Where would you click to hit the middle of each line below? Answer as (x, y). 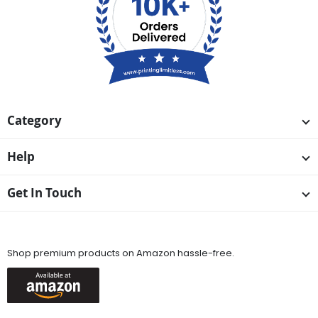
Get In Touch (44, 192)
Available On (38, 234)
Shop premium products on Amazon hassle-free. (121, 253)
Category (34, 120)
